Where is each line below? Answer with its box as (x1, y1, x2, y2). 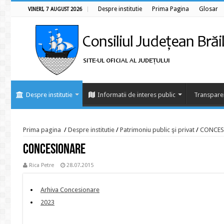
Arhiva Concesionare (40, 186, 99, 193)
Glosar (199, 5, 218, 12)
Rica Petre (29, 162, 54, 168)
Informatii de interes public (97, 91, 175, 98)
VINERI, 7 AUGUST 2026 (28, 6, 82, 12)
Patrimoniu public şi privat (120, 126, 194, 133)
